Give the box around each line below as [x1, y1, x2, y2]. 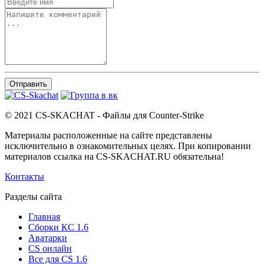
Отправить [9, 80, 47, 89]
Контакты [5, 171, 44, 182]
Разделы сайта [5, 192, 62, 202]
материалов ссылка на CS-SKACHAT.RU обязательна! [5, 151, 224, 162]
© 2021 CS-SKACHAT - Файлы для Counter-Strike [5, 110, 204, 121]
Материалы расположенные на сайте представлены [5, 130, 212, 141]
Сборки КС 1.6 [28, 222, 88, 233]
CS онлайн [28, 243, 72, 254]
